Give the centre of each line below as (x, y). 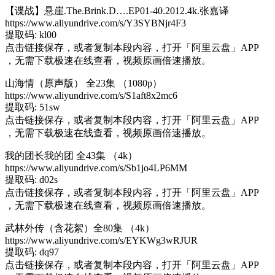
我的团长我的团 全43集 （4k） (71, 155)
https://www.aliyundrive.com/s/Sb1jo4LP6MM (96, 168)
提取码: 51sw (33, 107)
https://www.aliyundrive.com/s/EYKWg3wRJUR (101, 240)
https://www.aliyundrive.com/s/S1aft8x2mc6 (91, 95)
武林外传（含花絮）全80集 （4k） (80, 228)
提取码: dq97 (32, 252)
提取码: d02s (31, 179)
